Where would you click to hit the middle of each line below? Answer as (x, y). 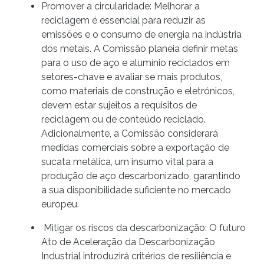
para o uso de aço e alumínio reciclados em (136, 63)
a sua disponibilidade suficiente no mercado (136, 190)
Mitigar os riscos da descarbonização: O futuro (143, 228)
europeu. (60, 204)
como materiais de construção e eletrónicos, (138, 91)
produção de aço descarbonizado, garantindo (141, 176)
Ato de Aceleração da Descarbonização (128, 242)
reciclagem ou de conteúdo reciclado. (123, 120)
